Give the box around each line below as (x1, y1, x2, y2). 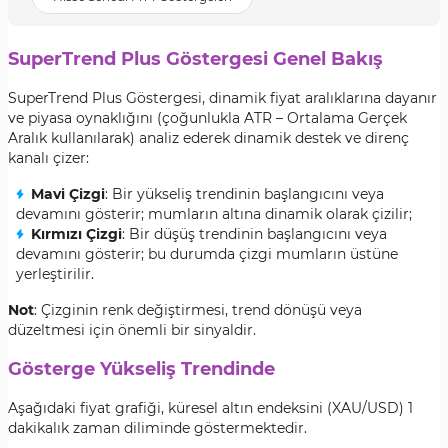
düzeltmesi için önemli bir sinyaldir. (8, 321, 256, 339)
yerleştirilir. (16, 265, 94, 283)
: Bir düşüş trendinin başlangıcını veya (122, 225, 387, 243)
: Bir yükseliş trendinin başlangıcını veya (105, 185, 384, 203)
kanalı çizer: (8, 149, 89, 167)
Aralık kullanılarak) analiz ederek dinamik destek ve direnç (8, 129, 409, 147)
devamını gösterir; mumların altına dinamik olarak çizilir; (16, 205, 412, 223)
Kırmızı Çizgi (31, 225, 122, 243)
